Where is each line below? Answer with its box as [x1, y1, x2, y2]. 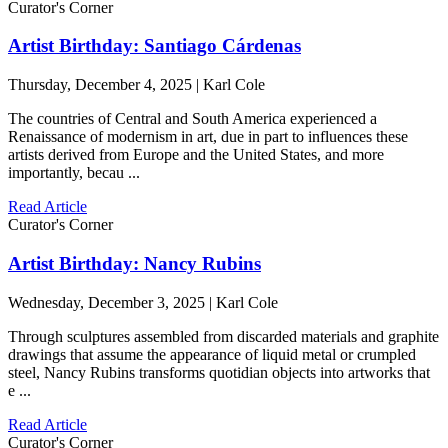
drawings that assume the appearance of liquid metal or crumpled [8, 345, 416, 363]
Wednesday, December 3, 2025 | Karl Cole [8, 293, 278, 311]
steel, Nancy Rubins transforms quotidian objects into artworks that [8, 363, 430, 381]
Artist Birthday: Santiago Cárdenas [8, 35, 301, 57]
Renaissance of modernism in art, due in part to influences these [8, 128, 408, 146]
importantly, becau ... [8, 164, 140, 182]
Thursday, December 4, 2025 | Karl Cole [8, 76, 265, 94]
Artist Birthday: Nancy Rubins [8, 252, 261, 274]
